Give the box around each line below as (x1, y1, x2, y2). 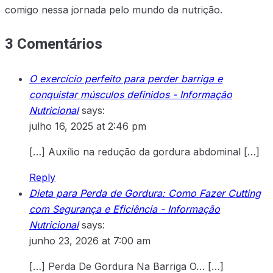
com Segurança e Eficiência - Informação (29, 203, 220, 216)
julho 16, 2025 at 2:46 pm (29, 120, 146, 133)
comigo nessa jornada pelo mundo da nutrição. (5, 4, 222, 16)
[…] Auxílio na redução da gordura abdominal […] (29, 146, 260, 158)
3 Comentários (5, 34, 102, 55)
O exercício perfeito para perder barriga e (29, 73, 222, 85)
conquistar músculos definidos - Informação (29, 88, 232, 101)
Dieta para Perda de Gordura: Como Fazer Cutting (29, 187, 261, 200)
